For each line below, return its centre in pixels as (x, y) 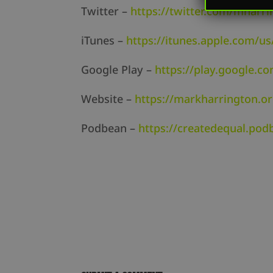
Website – (108, 99)
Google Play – (118, 70)
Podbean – (109, 128)
